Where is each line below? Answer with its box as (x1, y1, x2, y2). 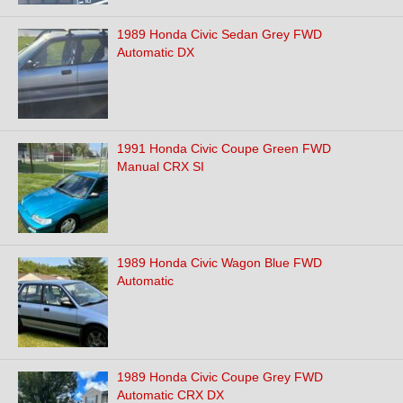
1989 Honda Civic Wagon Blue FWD (117, 255, 322, 270)
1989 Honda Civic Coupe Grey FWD (117, 370, 323, 384)
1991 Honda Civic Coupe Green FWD (117, 141, 331, 156)
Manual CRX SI (117, 159, 204, 174)
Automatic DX (117, 45, 194, 59)
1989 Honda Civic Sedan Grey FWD (117, 27, 322, 41)
